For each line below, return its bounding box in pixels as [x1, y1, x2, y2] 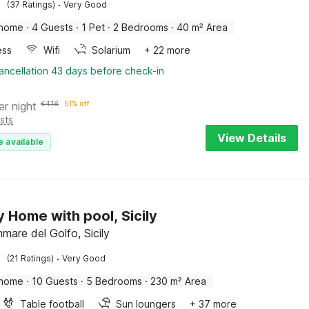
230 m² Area [150, 275, 207, 287]
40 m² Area [177, 21, 228, 33]
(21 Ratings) [7, 253, 54, 263]
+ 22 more [144, 44, 191, 56]
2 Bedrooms [113, 21, 169, 33]
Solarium [92, 44, 131, 56]
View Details [217, 131, 286, 145]
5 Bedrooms [86, 275, 143, 287]
